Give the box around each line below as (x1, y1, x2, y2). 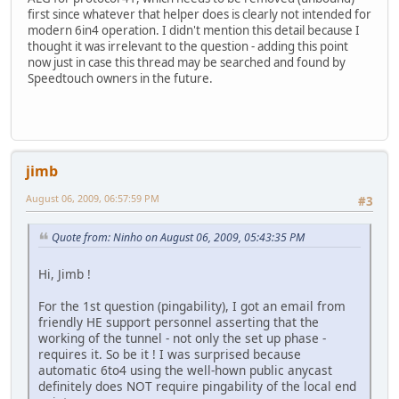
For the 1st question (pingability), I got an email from (38, 297, 346, 314)
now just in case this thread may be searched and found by (28, 54, 346, 71)
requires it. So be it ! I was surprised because (38, 345, 301, 362)
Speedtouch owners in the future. (28, 70, 213, 87)
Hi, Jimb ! (38, 265, 91, 282)
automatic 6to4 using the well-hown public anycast (38, 361, 332, 379)
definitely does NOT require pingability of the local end (38, 377, 356, 395)
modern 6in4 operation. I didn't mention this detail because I (28, 22, 360, 39)
